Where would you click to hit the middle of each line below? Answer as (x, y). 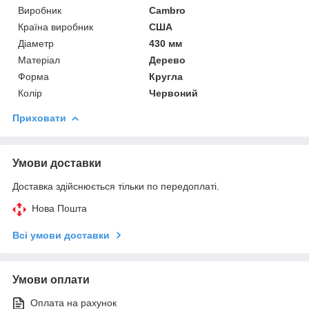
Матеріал (39, 60)
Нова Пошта (59, 208)
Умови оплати (51, 279)
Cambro (168, 10)
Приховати (39, 118)
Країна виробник (56, 27)
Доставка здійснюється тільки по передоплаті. (116, 186)
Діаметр (36, 43)
